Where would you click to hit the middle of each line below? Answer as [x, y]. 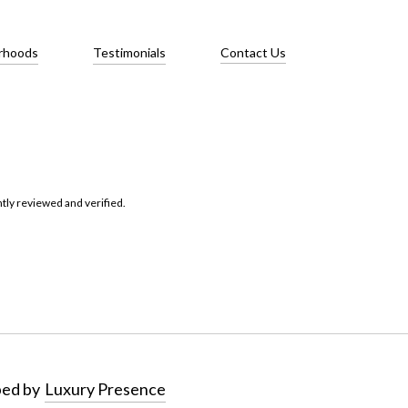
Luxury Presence [105, 388]
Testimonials [129, 52]
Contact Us [253, 52]
